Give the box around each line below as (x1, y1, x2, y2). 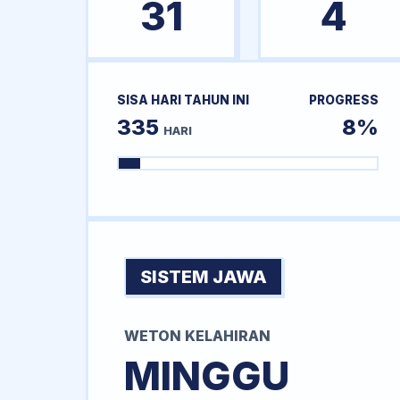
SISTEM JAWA (140, 266, 267, 288)
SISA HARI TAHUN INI (117, 93, 249, 107)
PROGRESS (308, 93, 379, 107)
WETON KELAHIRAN (124, 327, 271, 346)
